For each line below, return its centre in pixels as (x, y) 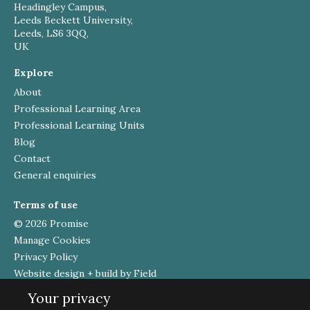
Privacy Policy (46, 257)
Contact (32, 158)
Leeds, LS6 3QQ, (51, 33)
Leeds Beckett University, (73, 20)
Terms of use (46, 204)
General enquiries (55, 175)
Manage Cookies (52, 240)
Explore (34, 72)
